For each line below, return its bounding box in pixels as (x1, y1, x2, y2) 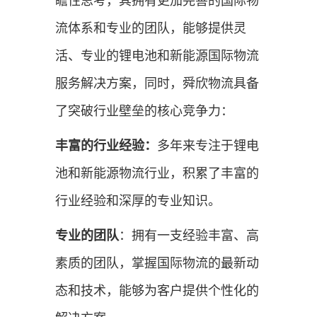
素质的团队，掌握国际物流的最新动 (54, 255, 259, 270)
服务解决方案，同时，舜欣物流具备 (54, 76, 259, 91)
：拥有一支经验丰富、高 (118, 228, 259, 243)
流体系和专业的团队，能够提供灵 (54, 21, 246, 35)
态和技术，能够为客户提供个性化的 (54, 283, 259, 298)
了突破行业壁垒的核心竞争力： (54, 103, 234, 118)
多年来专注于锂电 (156, 138, 259, 153)
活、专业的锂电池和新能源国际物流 (54, 48, 259, 63)
